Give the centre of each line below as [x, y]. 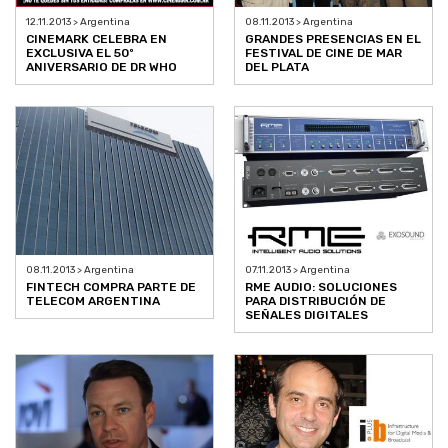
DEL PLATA [277, 66]
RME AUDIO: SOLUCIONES [321, 286]
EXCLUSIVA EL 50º [80, 52]
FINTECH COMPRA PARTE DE [111, 286]
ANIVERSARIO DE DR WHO [101, 66]
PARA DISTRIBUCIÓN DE [315, 300]
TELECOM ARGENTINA [93, 300]
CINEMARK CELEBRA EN [96, 38]
